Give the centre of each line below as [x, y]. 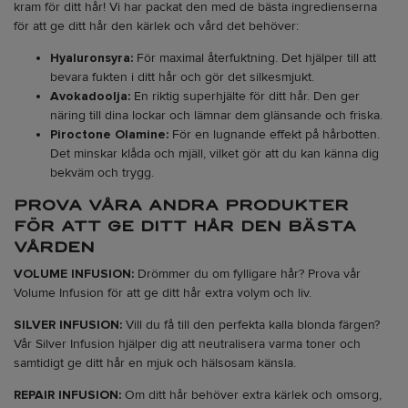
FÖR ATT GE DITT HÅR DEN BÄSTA [185, 226]
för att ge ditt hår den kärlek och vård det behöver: [156, 25]
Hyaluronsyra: [92, 57]
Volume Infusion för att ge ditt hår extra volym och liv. [163, 293]
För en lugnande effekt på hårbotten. [274, 134]
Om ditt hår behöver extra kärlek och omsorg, [251, 395]
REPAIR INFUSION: [67, 395]
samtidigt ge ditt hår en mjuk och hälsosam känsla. [155, 363]
